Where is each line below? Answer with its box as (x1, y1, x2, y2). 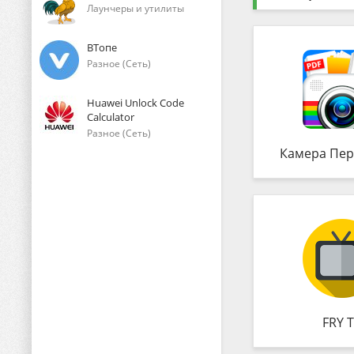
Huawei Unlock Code (87, 96, 184, 110)
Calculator (87, 110, 134, 124)
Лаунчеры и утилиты (87, 2, 184, 15)
